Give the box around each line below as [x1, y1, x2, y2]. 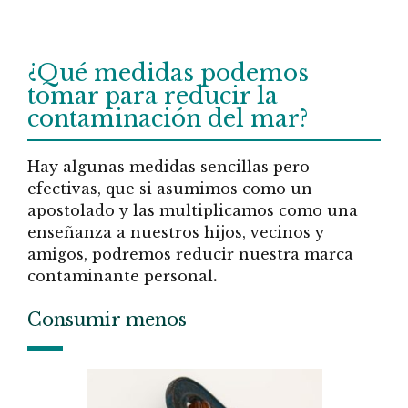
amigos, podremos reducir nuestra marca [27, 244, 353, 263]
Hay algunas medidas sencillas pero [27, 157, 310, 176]
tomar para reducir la [27, 81, 278, 110]
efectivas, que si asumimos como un [27, 178, 312, 198]
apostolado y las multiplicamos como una [27, 200, 358, 219]
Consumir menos [27, 309, 187, 331]
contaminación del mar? [27, 104, 308, 133]
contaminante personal [27, 266, 213, 285]
